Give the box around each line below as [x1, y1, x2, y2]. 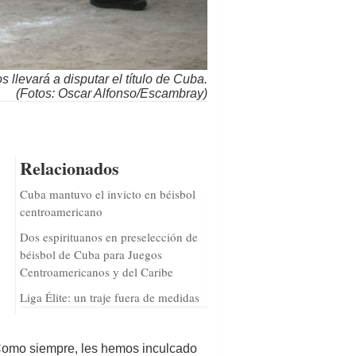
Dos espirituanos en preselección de [19, 228, 198, 245]
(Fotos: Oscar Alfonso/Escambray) [16, 86, 207, 100]
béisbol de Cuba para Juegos [19, 246, 162, 262]
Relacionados [19, 154, 119, 181]
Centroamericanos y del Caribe [19, 263, 173, 280]
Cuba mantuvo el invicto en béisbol [19, 185, 195, 202]
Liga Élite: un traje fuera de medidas [19, 288, 199, 305]
